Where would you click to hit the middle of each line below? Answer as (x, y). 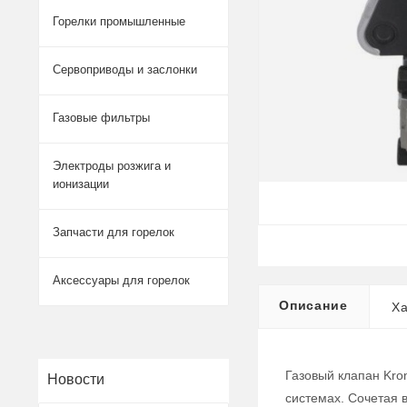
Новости (76, 379)
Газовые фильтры (101, 118)
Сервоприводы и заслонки (125, 69)
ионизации (81, 184)
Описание (313, 305)
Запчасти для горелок (114, 232)
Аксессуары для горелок (121, 280)
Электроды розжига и (112, 166)
